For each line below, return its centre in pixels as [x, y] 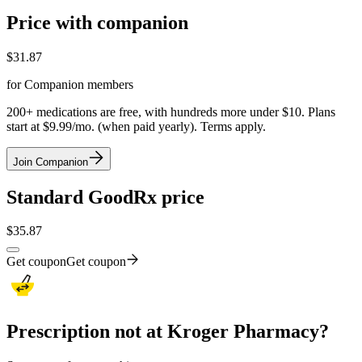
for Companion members [70, 84]
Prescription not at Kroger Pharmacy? [168, 332]
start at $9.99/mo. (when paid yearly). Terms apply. [136, 126]
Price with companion [97, 22]
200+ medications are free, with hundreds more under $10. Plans [171, 112]
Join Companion [51, 162]
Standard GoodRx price [105, 197]
